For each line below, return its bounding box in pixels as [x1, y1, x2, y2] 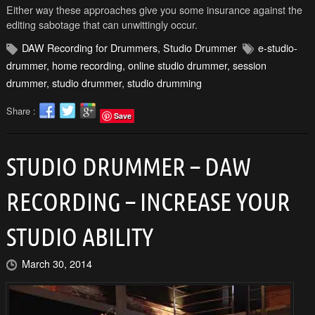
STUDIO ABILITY [6, 221, 153, 251]
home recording [51, 57, 122, 72]
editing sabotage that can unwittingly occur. [6, 16, 198, 32]
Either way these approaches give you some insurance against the [6, 1, 302, 17]
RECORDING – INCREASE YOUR [6, 186, 290, 216]
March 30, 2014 [21, 255, 92, 271]
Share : [6, 103, 39, 117]
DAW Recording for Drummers [21, 39, 157, 55]
